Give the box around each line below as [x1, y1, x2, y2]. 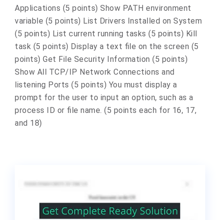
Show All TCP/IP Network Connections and [15, 67, 175, 77]
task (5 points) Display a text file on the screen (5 [15, 42, 199, 51]
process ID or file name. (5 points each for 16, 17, [15, 106, 196, 115]
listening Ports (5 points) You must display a [15, 80, 177, 89]
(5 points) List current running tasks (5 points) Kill [15, 29, 197, 38]
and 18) [15, 118, 42, 128]
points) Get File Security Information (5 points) [15, 55, 188, 64]
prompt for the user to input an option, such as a [15, 93, 193, 102]
